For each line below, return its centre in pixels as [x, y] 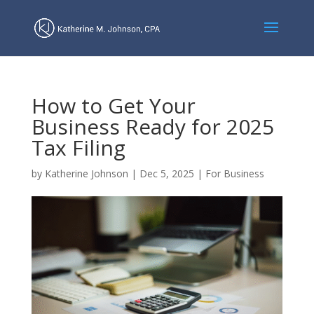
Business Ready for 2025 [152, 127]
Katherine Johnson [86, 173]
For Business [234, 173]
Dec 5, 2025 [166, 173]
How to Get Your [113, 105]
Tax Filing [78, 148]
